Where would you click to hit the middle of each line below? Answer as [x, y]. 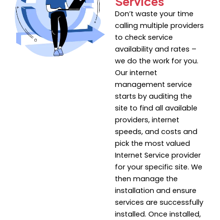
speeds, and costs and [156, 132]
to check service [144, 38]
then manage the [146, 179]
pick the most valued [152, 144]
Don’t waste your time [154, 14]
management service [153, 85]
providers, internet [147, 120]
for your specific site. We [159, 167]
